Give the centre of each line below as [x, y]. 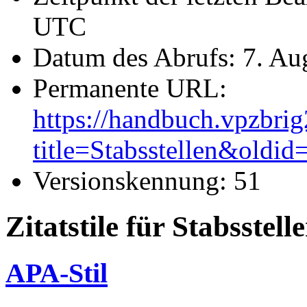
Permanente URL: [130, 88]
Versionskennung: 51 [147, 180]
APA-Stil [57, 273]
